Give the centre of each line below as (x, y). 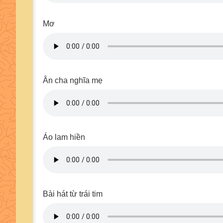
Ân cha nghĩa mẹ (73, 80)
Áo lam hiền (64, 137)
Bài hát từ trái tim (73, 194)
